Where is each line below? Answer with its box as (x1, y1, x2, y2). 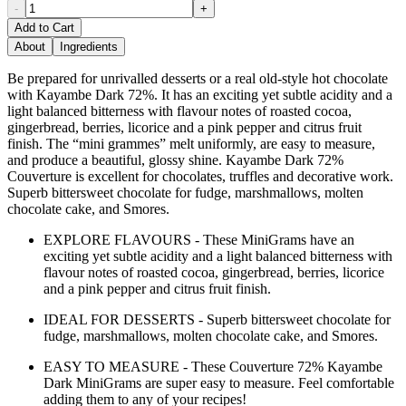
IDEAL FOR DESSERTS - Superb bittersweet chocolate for (43, 311, 391, 327)
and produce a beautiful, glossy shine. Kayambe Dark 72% (7, 151, 343, 168)
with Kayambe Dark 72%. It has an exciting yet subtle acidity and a (7, 86, 392, 102)
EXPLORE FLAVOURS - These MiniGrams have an (43, 231, 354, 247)
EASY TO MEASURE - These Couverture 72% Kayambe (43, 358, 382, 374)
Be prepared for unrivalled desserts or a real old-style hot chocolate (7, 70, 388, 86)
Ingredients (60, 39, 118, 53)
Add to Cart (14, 20, 74, 34)
